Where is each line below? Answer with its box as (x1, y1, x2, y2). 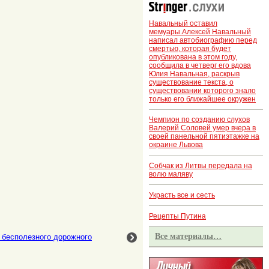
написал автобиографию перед (149, 35, 257, 44)
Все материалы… (155, 231, 222, 241)
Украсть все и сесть (149, 191, 215, 200)
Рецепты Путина (149, 212, 206, 221)
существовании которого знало (149, 86, 256, 95)
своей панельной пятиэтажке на (149, 132, 259, 141)
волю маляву (149, 170, 193, 179)
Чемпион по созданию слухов (149, 115, 250, 124)
